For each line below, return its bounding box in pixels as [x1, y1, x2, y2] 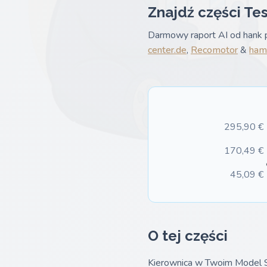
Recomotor [191, 43, 238, 57]
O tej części [148, 226, 228, 244]
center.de [148, 43, 187, 57]
